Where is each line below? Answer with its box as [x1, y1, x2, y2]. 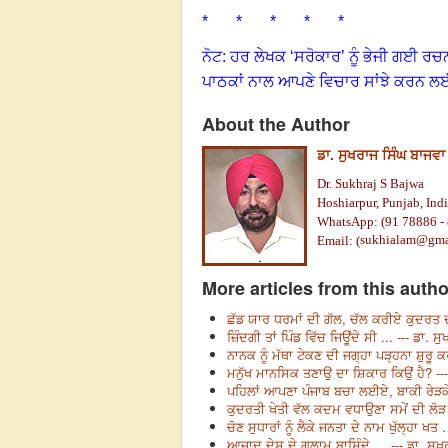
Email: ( [317, 232, 360, 248]
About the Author [202, 110, 350, 137]
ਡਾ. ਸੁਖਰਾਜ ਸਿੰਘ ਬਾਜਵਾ [317, 143, 445, 164]
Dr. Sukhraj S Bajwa [317, 175, 424, 191]
